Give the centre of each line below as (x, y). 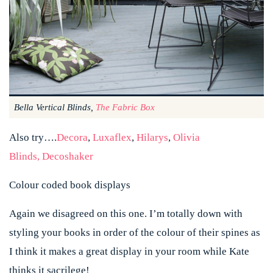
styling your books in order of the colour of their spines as (135, 232)
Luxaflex (112, 137)
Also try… (32, 137)
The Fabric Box (125, 107)
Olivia (186, 137)
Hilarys (152, 137)
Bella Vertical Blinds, (55, 107)
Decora (72, 137)
